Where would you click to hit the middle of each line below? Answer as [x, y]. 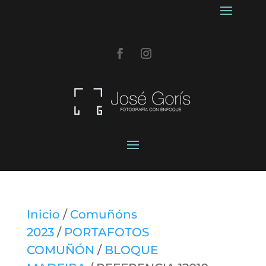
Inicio [43, 215]
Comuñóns [103, 215]
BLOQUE [131, 250]
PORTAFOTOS [106, 232]
